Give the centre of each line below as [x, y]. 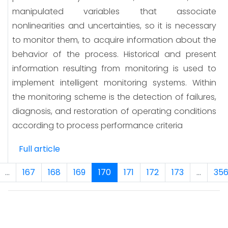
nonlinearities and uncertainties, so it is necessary [114, 25]
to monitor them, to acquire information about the [114, 40]
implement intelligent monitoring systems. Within [114, 82]
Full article [39, 149]
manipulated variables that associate [114, 11]
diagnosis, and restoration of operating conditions [114, 111]
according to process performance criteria [97, 125]
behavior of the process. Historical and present [114, 54]
